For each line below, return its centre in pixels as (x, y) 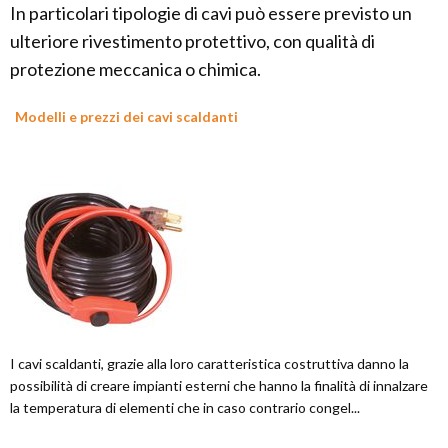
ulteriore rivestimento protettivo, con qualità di (192, 41)
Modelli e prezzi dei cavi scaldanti (126, 117)
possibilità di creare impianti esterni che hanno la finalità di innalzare (219, 386)
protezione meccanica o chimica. (135, 69)
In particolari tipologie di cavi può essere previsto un (211, 13)
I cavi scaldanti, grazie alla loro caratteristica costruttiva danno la (209, 364)
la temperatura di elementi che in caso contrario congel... (185, 408)
